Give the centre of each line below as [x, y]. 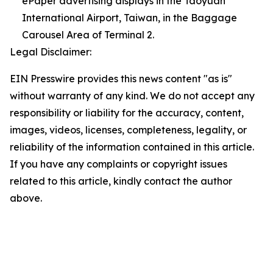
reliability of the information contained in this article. [132, 147]
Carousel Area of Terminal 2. [88, 35]
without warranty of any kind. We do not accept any [132, 96]
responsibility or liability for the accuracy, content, [127, 113]
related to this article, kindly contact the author [121, 181]
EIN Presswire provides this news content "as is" [121, 79]
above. [26, 198]
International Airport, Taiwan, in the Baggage [129, 18]
